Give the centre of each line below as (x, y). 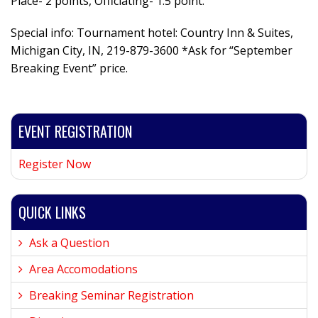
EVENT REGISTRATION (75, 131)
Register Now (55, 164)
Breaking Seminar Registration (111, 295)
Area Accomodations (83, 269)
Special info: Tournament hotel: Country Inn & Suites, (152, 33)
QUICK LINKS (52, 212)
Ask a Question (69, 243)
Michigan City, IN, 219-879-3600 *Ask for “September (152, 50)
